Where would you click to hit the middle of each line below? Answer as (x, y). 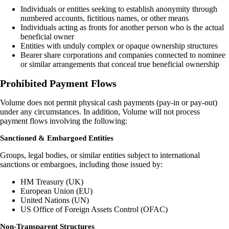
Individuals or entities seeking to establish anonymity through (119, 9)
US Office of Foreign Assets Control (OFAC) (94, 209)
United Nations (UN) (55, 200)
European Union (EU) (56, 191)
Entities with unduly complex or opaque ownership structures (119, 46)
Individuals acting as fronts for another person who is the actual (122, 28)
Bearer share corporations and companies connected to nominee (123, 55)
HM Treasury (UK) (52, 181)
